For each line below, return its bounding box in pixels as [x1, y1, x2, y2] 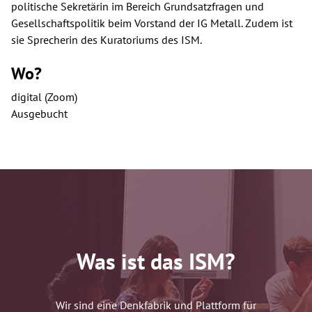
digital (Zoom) [11, 90, 77, 104]
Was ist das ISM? [77, 247, 235, 276]
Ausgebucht [11, 107, 68, 121]
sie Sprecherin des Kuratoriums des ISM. [11, 33, 202, 47]
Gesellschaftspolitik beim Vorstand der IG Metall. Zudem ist [11, 16, 292, 31]
